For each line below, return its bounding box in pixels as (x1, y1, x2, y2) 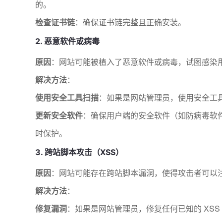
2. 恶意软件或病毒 (35, 36, 100, 47)
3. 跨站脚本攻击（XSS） (35, 147, 123, 158)
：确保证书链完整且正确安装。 (75, 16, 186, 28)
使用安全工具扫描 (35, 92, 99, 104)
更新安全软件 (35, 110, 83, 121)
